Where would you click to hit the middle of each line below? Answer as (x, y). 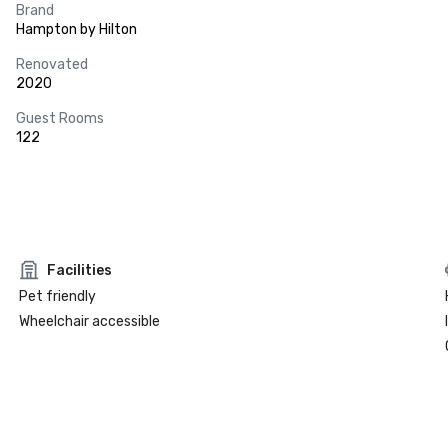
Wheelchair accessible (89, 321)
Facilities (79, 270)
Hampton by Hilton (76, 29)
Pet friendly (57, 296)
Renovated (52, 64)
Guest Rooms (60, 118)
